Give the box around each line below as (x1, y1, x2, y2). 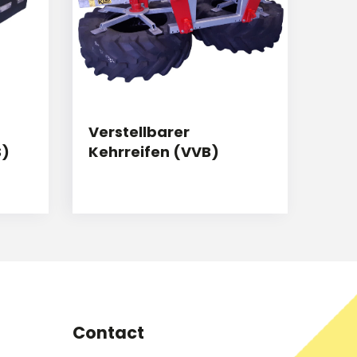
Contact (73, 321, 144, 345)
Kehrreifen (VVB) (88, 142, 219, 163)
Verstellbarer (88, 122, 190, 143)
